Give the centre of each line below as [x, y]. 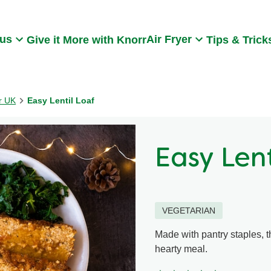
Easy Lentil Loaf [61, 100]
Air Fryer [169, 39]
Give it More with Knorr [87, 40]
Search [21, 25]
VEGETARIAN [189, 210]
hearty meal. [181, 249]
